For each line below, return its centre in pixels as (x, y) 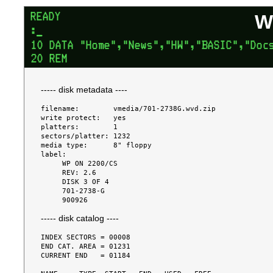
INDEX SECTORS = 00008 (86, 237)
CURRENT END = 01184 (86, 255)
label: (54, 154)
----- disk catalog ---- (80, 219)
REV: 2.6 (52, 172)
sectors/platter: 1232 (86, 136)
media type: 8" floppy (97, 145)
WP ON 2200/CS (52, 163)
